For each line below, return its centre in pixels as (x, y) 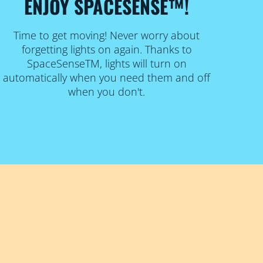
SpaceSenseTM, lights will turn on (107, 63)
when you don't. (107, 91)
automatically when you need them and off (107, 77)
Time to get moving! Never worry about (107, 35)
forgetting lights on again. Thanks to (107, 49)
